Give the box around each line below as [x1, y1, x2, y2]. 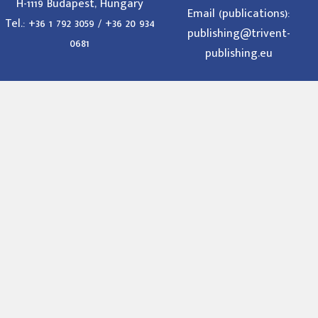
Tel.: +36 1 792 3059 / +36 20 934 [4, 13, 155, 34]
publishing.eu [204, 43, 273, 64]
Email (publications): [187, 4, 290, 24]
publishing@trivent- [187, 23, 290, 44]
